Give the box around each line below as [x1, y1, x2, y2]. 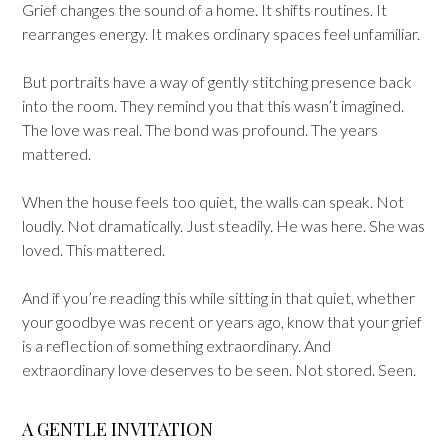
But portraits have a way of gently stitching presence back [22, 71, 412, 91]
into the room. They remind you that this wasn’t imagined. [22, 95, 404, 115]
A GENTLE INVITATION [22, 416, 213, 441]
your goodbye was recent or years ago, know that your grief [22, 311, 422, 331]
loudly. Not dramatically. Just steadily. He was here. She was [22, 215, 425, 235]
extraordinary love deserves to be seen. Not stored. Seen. [22, 359, 416, 379]
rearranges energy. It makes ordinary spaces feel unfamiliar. [22, 23, 420, 43]
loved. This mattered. [22, 239, 165, 259]
